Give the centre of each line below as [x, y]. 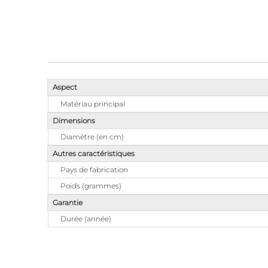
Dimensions [74, 120]
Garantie [68, 202]
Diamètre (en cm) [92, 136]
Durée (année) [86, 218]
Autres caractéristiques [94, 153]
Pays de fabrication [94, 169]
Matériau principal [93, 103]
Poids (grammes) [91, 185]
